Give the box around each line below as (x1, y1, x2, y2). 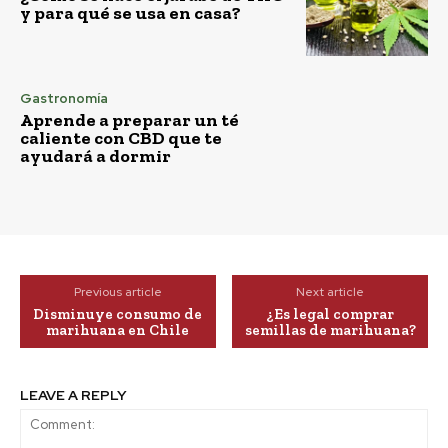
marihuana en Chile (46, 321, 190, 340)
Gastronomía (20, 90, 108, 108)
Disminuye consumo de (33, 305, 203, 324)
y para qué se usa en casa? (20, 2, 241, 25)
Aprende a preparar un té (20, 109, 239, 132)
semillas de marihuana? (244, 321, 416, 340)
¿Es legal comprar (266, 305, 395, 324)
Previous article (73, 284, 162, 301)
